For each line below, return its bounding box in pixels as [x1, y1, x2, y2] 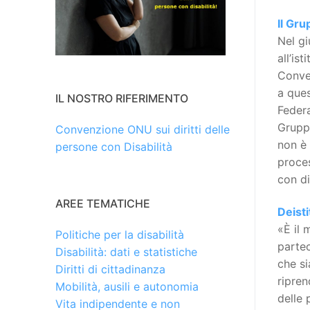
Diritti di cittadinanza [55, 262, 165, 277]
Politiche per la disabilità [55, 228, 184, 242]
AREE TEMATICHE [55, 197, 150, 211]
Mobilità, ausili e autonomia [55, 280, 199, 294]
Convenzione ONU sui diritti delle [55, 122, 230, 137]
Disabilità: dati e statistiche [55, 245, 197, 259]
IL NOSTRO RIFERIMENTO [55, 91, 188, 106]
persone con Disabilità [55, 140, 172, 154]
